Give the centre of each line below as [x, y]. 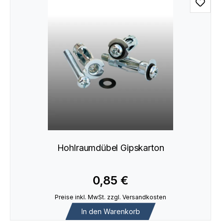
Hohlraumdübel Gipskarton [110, 148]
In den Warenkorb [110, 211]
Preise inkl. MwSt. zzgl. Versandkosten [110, 197]
